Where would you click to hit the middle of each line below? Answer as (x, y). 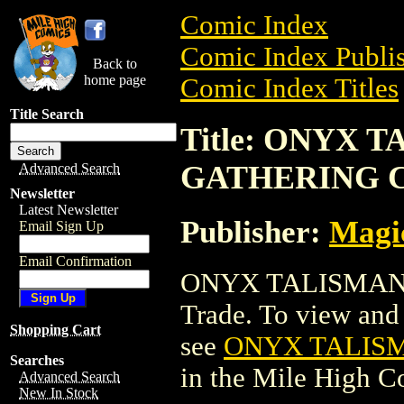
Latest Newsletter (69, 210)
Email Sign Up (61, 226)
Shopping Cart (55, 330)
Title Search (47, 114)
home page (115, 80)
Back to (115, 64)
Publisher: (255, 231)
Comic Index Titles (289, 88)
